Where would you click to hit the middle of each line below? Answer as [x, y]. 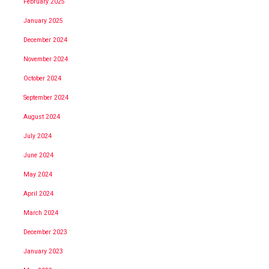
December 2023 [45, 232]
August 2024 [42, 116]
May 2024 [38, 174]
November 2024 [46, 59]
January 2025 [43, 20]
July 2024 [38, 136]
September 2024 [46, 97]
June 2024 [38, 155]
